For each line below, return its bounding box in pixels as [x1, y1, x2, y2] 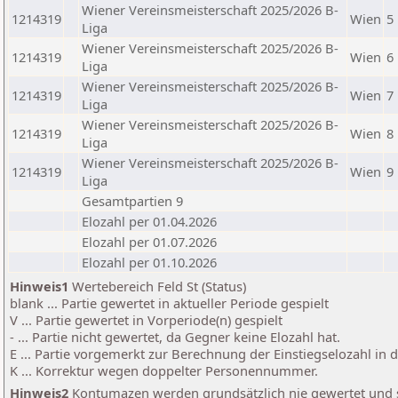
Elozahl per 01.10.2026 [82, 253, 217, 271]
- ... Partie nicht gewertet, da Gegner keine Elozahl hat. [10, 328, 340, 346]
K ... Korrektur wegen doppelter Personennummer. [10, 362, 318, 379]
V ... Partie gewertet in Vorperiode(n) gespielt [10, 311, 283, 329]
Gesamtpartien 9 [82, 192, 183, 210]
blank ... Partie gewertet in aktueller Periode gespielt [10, 294, 329, 312]
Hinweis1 [10, 277, 68, 295]
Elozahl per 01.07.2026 [82, 233, 217, 251]
